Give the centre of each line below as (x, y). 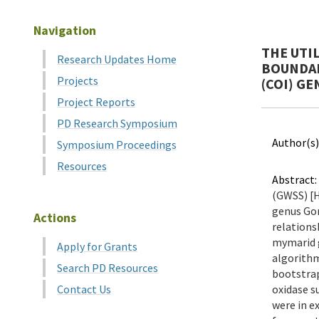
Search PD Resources (108, 268)
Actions (55, 218)
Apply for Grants (97, 246)
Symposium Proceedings (117, 145)
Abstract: (294, 179)
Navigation (65, 30)
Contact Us (84, 289)
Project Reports (96, 102)
